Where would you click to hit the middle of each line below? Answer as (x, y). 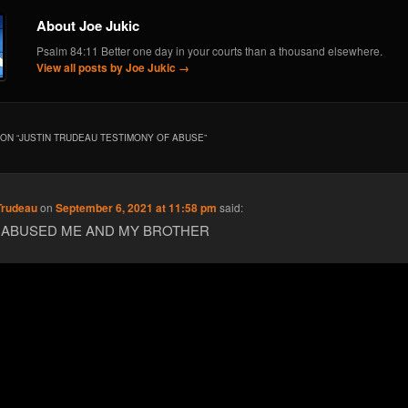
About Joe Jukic (87, 26)
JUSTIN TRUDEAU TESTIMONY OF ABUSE (111, 137)
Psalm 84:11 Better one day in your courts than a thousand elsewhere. (209, 51)
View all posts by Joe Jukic (107, 68)
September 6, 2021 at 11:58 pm (137, 208)
